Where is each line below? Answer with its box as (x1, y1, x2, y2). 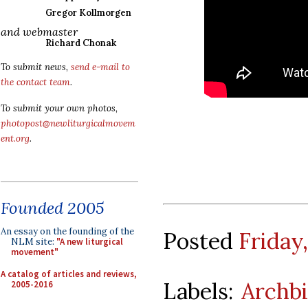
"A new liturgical (56, 236, 123, 247)
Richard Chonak (45, 37, 116, 49)
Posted (163, 226, 239, 255)
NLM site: (11, 236, 56, 247)
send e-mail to (71, 61, 130, 73)
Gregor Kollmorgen (45, 7, 131, 19)
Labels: (163, 276, 241, 305)
